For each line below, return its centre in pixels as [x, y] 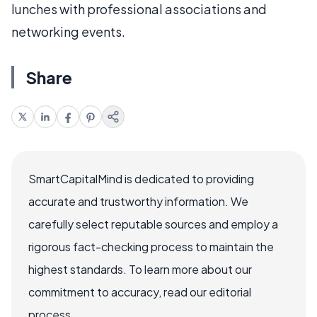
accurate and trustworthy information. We [138, 201]
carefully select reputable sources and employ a [153, 224]
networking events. [68, 31]
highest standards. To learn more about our [140, 269]
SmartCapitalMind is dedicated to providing [141, 179]
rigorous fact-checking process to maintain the [151, 247]
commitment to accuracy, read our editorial [140, 292]
